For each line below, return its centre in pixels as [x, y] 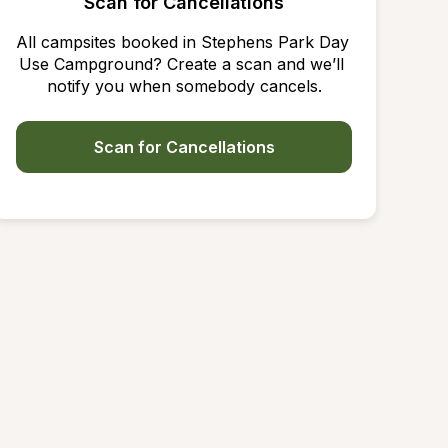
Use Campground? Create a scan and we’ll [181, 64]
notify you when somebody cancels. [184, 86]
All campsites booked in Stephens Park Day [182, 42]
